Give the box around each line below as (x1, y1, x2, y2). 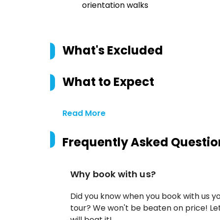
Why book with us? (70, 168, 156, 180)
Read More (62, 108, 106, 119)
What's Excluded (62, 42, 163, 58)
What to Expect (62, 74, 154, 90)
